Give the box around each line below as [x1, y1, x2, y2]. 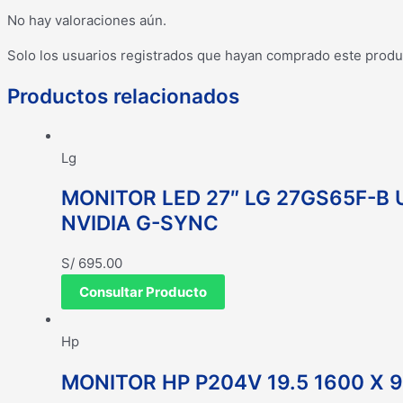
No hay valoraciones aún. [7, 12, 166, 30]
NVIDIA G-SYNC [61, 210, 219, 236]
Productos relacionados [7, 84, 239, 109]
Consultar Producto [79, 283, 207, 301]
